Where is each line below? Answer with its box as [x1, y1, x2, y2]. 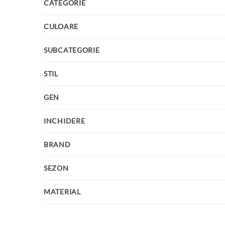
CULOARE [44, 22, 79, 31]
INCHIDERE [44, 117, 85, 126]
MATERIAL [44, 187, 81, 196]
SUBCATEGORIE [44, 46, 100, 55]
